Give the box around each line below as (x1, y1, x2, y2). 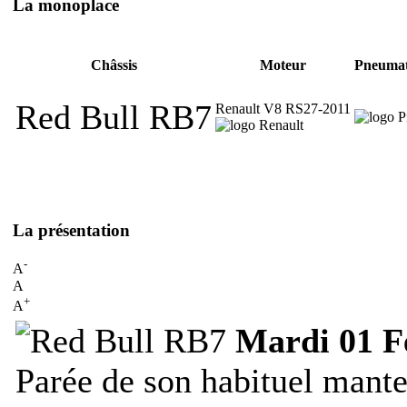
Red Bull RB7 (15, 97, 212, 136)
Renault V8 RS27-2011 (215, 100, 351, 116)
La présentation (13, 220, 130, 240)
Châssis (90, 57, 137, 74)
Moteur (260, 57, 306, 74)
